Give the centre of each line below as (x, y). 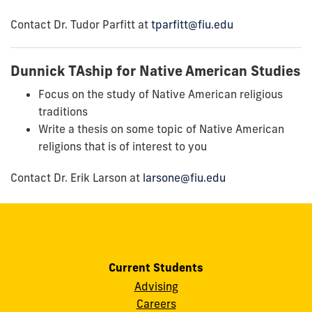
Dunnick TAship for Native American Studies (155, 70)
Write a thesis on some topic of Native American (161, 128)
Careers (156, 303)
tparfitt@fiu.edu (192, 24)
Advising (156, 286)
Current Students (156, 267)
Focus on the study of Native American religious (161, 94)
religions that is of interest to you (123, 146)
